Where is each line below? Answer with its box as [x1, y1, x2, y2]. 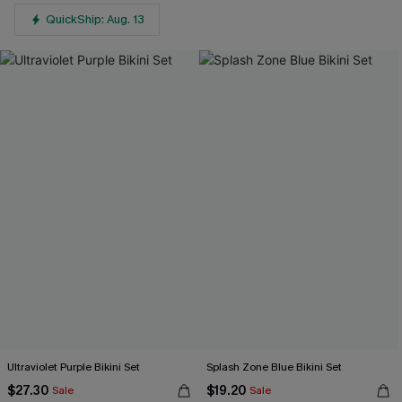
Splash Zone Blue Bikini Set [206, 360, 342, 374]
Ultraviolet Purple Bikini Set [7, 360, 140, 374]
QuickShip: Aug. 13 [46, 12, 144, 27]
